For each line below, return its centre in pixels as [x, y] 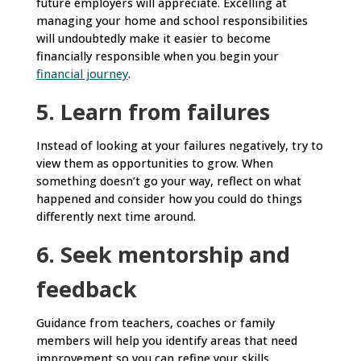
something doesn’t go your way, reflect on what [168, 180]
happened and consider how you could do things [169, 198]
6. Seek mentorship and [163, 255]
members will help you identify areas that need [166, 341]
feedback [86, 289]
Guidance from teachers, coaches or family [155, 323]
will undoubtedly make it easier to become [153, 38]
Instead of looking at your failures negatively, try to [179, 145]
